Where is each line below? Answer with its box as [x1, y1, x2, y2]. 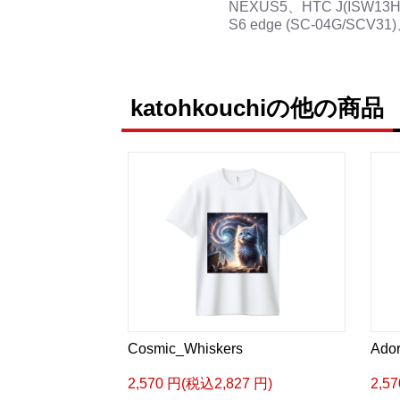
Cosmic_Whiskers [128, 341, 243, 356]
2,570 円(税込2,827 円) [128, 376, 272, 391]
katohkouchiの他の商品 [130, 95, 384, 121]
